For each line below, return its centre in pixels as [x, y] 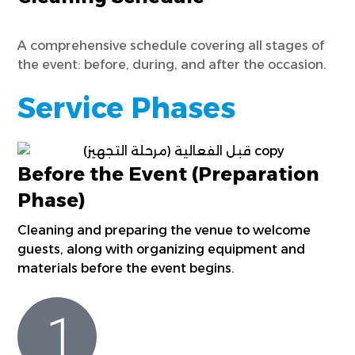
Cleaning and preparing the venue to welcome [164, 230]
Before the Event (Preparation [169, 174]
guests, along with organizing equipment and [162, 249]
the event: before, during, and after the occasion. [172, 65]
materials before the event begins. [126, 268]
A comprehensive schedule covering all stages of [171, 46]
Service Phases [127, 108]
